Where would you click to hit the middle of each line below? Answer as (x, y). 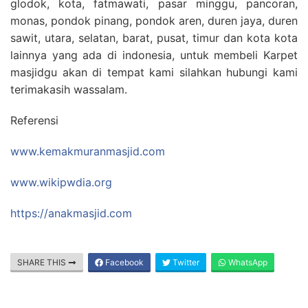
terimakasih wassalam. (69, 89)
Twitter (185, 262)
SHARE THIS (43, 262)
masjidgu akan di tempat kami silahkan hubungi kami (154, 72)
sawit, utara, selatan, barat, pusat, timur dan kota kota (154, 37)
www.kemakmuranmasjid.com (88, 151)
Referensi (34, 120)
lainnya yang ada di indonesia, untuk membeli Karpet (154, 55)
